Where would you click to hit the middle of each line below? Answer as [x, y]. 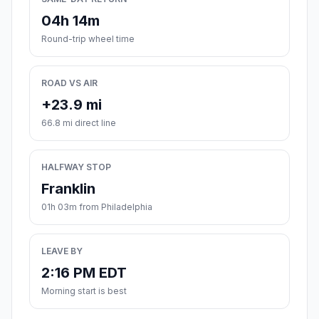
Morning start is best [84, 291]
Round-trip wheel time [88, 39]
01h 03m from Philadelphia [97, 207]
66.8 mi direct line [79, 123]
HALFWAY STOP [76, 167]
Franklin [68, 189]
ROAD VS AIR [69, 83]
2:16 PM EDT [84, 273]
